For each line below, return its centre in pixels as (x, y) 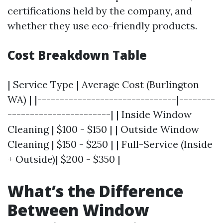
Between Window (78, 210)
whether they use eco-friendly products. (102, 26)
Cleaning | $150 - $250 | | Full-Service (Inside (110, 144)
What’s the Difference (95, 191)
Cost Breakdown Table (77, 55)
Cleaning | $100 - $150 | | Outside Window (103, 129)
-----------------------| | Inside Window (100, 114)
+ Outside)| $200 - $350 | (64, 159)
